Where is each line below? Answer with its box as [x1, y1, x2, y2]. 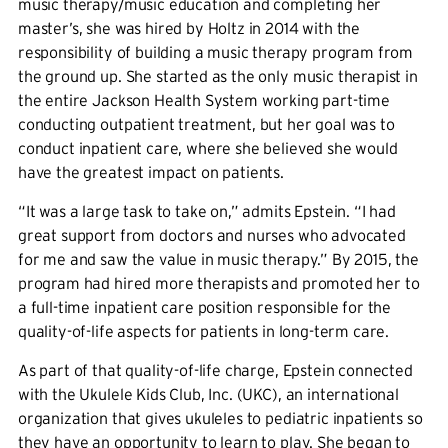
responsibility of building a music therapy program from [17, 43, 414, 62]
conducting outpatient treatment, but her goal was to [17, 115, 395, 134]
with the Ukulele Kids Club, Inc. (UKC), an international [17, 385, 399, 404]
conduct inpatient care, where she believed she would [17, 139, 398, 158]
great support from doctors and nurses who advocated [17, 226, 406, 245]
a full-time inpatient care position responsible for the [17, 298, 392, 317]
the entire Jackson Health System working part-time [17, 91, 390, 110]
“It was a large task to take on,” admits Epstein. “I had [17, 202, 396, 221]
